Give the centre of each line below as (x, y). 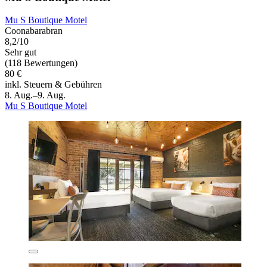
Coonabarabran (34, 31)
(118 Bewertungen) (41, 63)
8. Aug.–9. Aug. (35, 95)
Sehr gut (21, 52)
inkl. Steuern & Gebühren (53, 85)
